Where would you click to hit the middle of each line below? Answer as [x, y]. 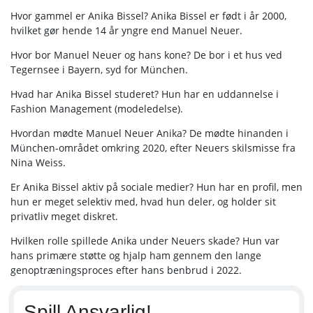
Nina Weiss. [38, 162]
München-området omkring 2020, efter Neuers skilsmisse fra [153, 148]
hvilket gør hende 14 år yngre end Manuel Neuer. [126, 30]
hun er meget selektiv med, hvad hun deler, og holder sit [143, 202]
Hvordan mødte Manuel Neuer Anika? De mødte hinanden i [150, 133]
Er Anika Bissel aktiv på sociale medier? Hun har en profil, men [156, 187]
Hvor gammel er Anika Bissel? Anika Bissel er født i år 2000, [148, 16]
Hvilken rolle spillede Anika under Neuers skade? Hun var [145, 241]
